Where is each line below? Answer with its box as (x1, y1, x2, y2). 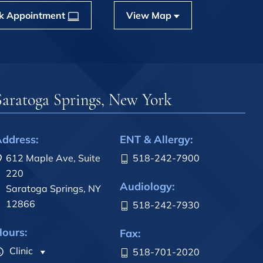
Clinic (7, 245, 33, 257)
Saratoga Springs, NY (6, 183, 101, 195)
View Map (126, 9, 174, 21)
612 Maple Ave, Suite (6, 152, 100, 164)
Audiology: (120, 180, 174, 194)
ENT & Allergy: (120, 133, 193, 147)
